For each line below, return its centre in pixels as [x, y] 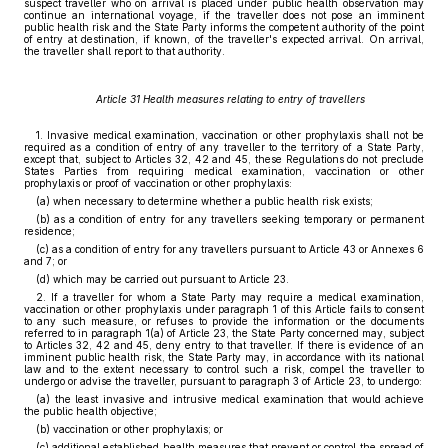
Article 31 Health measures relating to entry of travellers [230, 99]
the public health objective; [90, 411]
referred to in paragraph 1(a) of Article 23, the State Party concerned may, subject [224, 333]
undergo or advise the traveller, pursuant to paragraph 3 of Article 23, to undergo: [223, 381]
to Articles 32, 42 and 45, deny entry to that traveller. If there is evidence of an [224, 345]
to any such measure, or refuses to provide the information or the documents [224, 321]
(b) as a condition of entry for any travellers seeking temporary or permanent [230, 219]
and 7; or [45, 261]
